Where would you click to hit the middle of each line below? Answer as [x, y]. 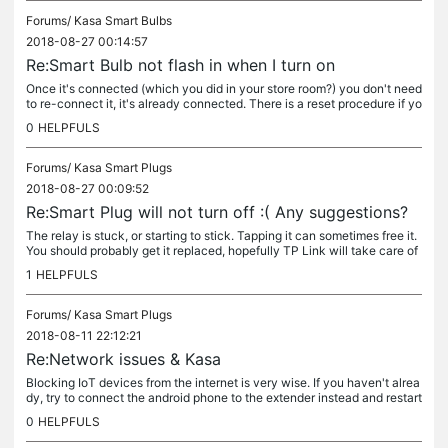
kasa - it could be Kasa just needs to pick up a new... [171, 412]
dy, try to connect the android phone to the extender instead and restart [224, 397]
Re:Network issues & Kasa [123, 359]
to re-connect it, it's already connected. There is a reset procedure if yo [224, 103]
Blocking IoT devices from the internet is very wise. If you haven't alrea [223, 382]
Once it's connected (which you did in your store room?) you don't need [224, 88]
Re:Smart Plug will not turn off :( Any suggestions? [217, 212]
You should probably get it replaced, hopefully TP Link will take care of [222, 250]
